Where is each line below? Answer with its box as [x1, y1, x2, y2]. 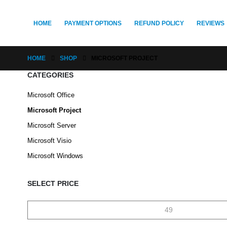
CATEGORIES [27, 71, 73, 79]
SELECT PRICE [27, 179, 79, 187]
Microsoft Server [27, 122, 76, 129]
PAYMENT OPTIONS [64, 20, 122, 27]
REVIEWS [196, 20, 224, 27]
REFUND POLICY [134, 20, 184, 27]
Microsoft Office [27, 91, 74, 99]
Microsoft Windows [27, 152, 83, 160]
